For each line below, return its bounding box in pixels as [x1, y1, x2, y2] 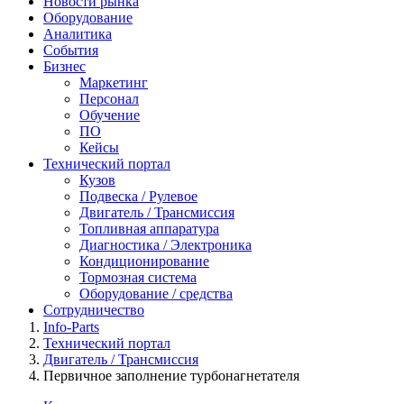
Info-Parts [43, 319, 99, 335]
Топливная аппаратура [79, 221, 219, 236]
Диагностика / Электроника [79, 237, 252, 252]
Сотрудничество [43, 302, 144, 317]
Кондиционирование [79, 253, 209, 269]
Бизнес [43, 59, 86, 74]
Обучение [79, 107, 140, 123]
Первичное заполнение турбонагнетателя [43, 368, 299, 383]
